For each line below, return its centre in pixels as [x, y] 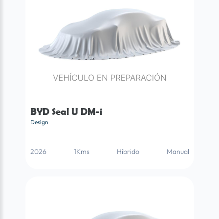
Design [39, 122]
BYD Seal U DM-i [66, 111]
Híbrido [128, 151]
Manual [178, 151]
